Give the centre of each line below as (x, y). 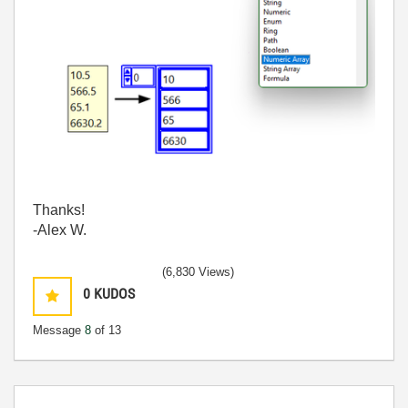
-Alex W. (60, 230)
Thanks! (59, 210)
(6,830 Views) (198, 272)
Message (59, 331)
